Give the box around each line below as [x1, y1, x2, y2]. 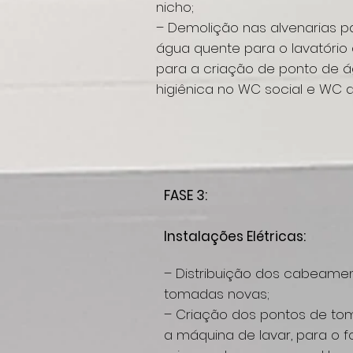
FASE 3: [164, 186, 207, 205]
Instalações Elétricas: [164, 227, 306, 246]
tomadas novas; [164, 284, 269, 303]
